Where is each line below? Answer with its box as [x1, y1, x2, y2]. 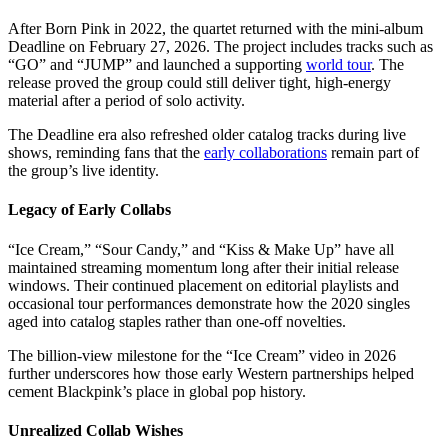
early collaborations [204, 144, 327, 162]
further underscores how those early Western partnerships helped [8, 364, 414, 382]
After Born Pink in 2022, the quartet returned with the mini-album [8, 20, 423, 38]
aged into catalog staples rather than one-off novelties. [8, 312, 346, 330]
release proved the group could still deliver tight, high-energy [8, 74, 391, 92]
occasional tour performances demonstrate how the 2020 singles [8, 294, 410, 312]
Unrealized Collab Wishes [8, 421, 183, 439]
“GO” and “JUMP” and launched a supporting [8, 56, 306, 74]
